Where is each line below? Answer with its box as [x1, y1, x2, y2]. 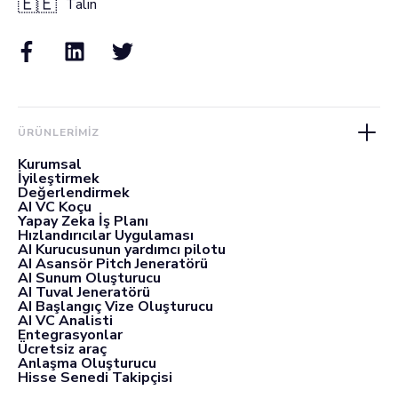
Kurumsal [18, 154, 82, 174]
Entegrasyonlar [18, 324, 123, 345]
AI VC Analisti [18, 310, 113, 330]
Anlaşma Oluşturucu [18, 353, 156, 373]
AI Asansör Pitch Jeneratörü [18, 253, 208, 274]
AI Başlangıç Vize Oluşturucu [18, 296, 213, 316]
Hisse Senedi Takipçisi [18, 367, 172, 387]
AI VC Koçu [18, 196, 92, 217]
